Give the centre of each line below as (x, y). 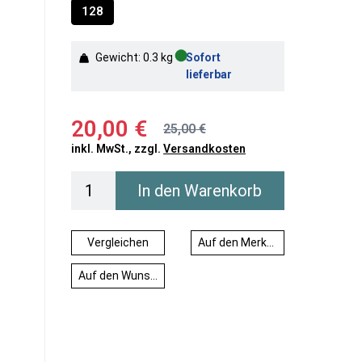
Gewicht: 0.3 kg (134, 57)
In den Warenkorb (200, 191)
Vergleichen (118, 242)
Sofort (204, 57)
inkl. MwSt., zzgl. (117, 149)
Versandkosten (204, 149)
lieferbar (209, 74)
